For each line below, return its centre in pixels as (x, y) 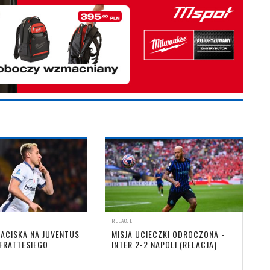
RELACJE (122, 220)
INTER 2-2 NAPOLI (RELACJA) (164, 244)
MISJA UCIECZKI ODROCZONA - (168, 234)
